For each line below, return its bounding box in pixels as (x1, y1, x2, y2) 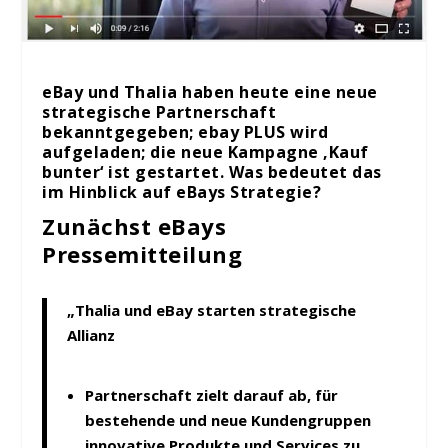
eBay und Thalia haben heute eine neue (42, 81, 378, 104)
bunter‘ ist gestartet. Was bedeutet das (42, 161, 382, 184)
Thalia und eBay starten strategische (75, 300, 357, 321)
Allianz (67, 325, 116, 346)
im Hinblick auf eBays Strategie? (42, 181, 322, 204)
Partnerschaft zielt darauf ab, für (84, 384, 338, 405)
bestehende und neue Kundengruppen (84, 409, 371, 430)
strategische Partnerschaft (42, 101, 277, 124)
